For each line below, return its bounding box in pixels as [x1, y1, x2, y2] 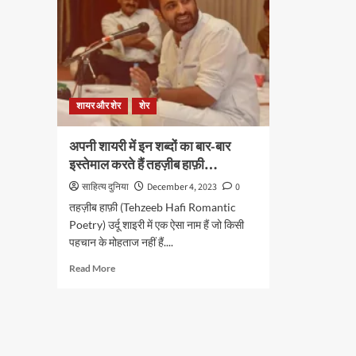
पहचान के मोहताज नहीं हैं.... [69, 235, 173, 249]
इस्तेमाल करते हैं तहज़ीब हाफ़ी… [69, 156, 218, 175]
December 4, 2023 [147, 180, 217, 194]
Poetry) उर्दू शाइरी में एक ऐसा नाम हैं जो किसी [69, 218, 244, 231]
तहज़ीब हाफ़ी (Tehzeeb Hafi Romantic [69, 200, 236, 214]
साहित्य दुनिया [82, 180, 129, 194]
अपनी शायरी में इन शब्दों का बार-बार [69, 137, 230, 157]
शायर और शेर [76, 99, 121, 113]
